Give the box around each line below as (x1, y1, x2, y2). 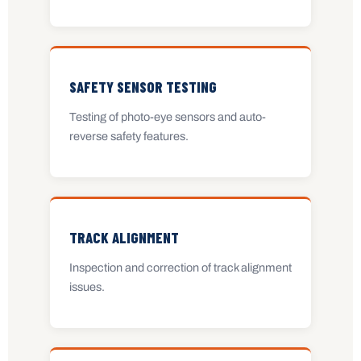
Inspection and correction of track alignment (69, 261, 292, 275)
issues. (69, 280, 105, 294)
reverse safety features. (69, 130, 189, 143)
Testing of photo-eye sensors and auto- (69, 110, 266, 124)
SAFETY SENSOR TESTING (69, 77, 217, 96)
